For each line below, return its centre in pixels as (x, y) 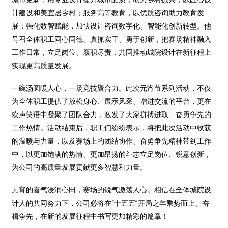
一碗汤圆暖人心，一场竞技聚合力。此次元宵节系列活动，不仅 (112, 88)
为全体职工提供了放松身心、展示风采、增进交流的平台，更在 (112, 101)
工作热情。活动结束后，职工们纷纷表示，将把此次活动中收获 (112, 127)
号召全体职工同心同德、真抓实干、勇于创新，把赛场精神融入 (112, 39)
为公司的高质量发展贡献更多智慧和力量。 (80, 167)
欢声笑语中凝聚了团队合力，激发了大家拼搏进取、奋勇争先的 (112, 114)
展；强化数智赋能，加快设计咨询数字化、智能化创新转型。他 (112, 26)
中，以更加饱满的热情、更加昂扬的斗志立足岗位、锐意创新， (112, 154)
